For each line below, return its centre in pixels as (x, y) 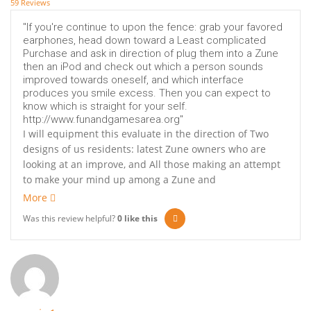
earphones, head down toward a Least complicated (144, 41)
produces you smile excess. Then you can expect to (147, 93)
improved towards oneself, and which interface (133, 80)
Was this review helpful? (70, 219)
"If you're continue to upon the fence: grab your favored (153, 27)
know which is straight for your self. (105, 107)
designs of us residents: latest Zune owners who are (144, 149)
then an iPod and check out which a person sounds (143, 67)
